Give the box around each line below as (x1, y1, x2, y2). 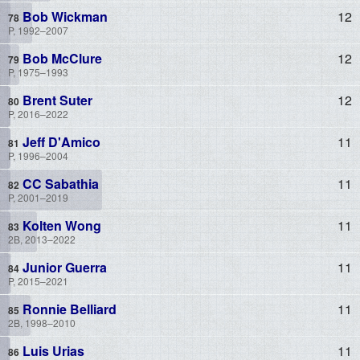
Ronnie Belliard (19, 299, 117, 318)
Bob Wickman (19, 6, 108, 26)
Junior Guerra (19, 257, 107, 276)
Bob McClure (19, 48, 102, 67)
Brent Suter (19, 90, 92, 109)
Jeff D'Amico (19, 132, 100, 151)
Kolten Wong (19, 215, 101, 235)
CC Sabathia (19, 174, 99, 193)
